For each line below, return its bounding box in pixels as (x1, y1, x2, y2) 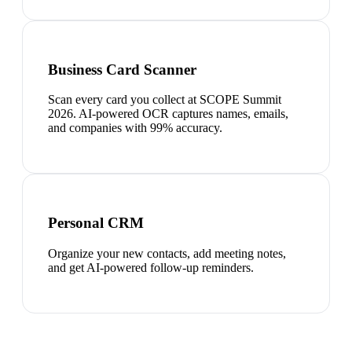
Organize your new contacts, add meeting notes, (48, 246, 286, 260)
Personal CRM (48, 214, 144, 231)
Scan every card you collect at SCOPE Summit (48, 93, 281, 107)
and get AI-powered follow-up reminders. (48, 260, 254, 274)
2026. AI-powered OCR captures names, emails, (48, 107, 288, 121)
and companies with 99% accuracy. (48, 121, 222, 135)
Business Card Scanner (48, 60, 196, 78)
